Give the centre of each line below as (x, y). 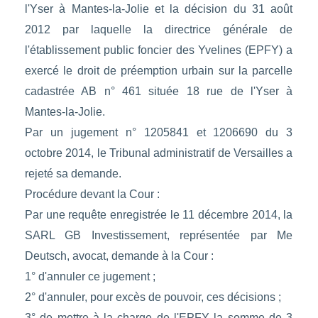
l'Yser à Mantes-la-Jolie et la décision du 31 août (159, 9)
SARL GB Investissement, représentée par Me (159, 236)
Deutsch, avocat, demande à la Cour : (119, 256)
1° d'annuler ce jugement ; (90, 277)
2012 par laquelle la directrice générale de (159, 30)
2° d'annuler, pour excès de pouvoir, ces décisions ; (153, 297)
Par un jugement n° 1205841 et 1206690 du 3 (159, 133)
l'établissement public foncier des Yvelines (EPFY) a (159, 50)
